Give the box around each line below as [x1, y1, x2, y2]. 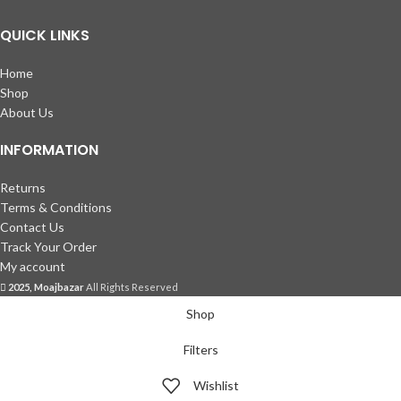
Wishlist [193, 378, 239, 393]
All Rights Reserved [84, 281, 178, 293]
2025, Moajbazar [8, 281, 84, 293]
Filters [183, 342, 218, 357]
